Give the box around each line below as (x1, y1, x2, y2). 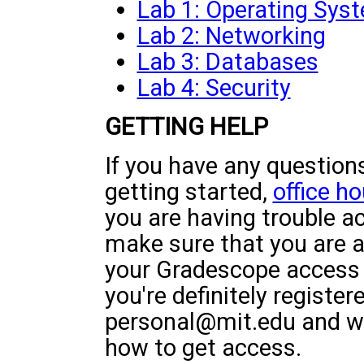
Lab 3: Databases (136, 48, 318, 76)
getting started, (104, 178, 273, 206)
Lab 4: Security (136, 74, 291, 102)
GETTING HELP (104, 112, 268, 141)
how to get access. (104, 334, 301, 362)
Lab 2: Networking (136, 22, 326, 50)
